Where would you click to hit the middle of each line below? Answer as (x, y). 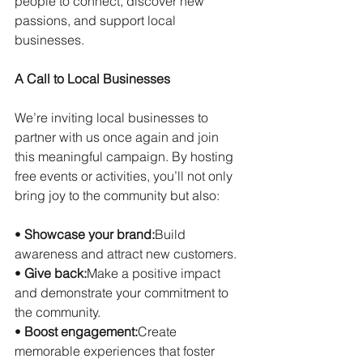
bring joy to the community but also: (117, 195)
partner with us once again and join (118, 137)
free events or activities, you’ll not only (125, 175)
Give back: (56, 273)
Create (159, 331)
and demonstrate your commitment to (123, 292)
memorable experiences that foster (116, 350)
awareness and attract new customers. (126, 253)
